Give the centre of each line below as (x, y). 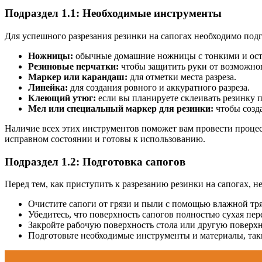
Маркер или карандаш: (78, 77)
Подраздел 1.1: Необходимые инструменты (113, 13)
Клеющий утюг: (62, 98)
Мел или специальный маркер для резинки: (121, 108)
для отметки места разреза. (182, 77)
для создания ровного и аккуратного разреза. (159, 87)
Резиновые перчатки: (73, 66)
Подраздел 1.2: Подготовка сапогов (95, 161)
